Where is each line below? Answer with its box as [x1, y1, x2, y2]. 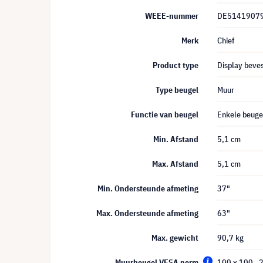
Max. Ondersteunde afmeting [96, 208, 198, 218]
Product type [153, 60, 198, 70]
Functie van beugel [131, 109, 198, 120]
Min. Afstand [153, 134, 198, 144]
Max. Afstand [152, 159, 198, 169]
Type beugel [156, 85, 198, 95]
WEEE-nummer [145, 11, 198, 21]
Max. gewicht [151, 232, 198, 243]
